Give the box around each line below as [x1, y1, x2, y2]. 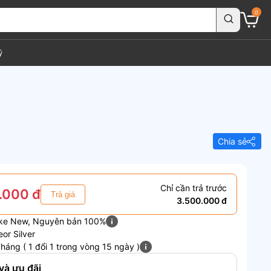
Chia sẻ [218, 136, 247, 146]
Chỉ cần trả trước [160, 183, 227, 193]
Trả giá [51, 189, 76, 199]
